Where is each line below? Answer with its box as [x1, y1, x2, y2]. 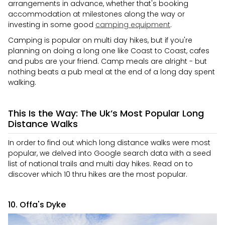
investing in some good [8, 20, 95, 30]
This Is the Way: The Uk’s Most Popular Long [8, 107, 204, 120]
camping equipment [95, 20, 170, 30]
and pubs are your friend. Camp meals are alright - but [8, 56, 207, 66]
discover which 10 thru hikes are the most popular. [8, 169, 187, 179]
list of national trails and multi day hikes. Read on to [8, 159, 193, 169]
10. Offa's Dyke [8, 199, 66, 210]
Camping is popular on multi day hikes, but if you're [8, 35, 192, 45]
